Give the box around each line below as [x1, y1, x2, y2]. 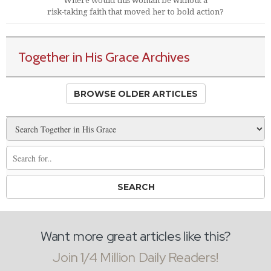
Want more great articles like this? [40, 227, 231, 245]
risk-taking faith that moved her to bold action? [47, 7, 224, 16]
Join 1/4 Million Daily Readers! [53, 249, 218, 266]
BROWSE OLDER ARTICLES [73, 88, 198, 99]
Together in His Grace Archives [18, 48, 190, 65]
